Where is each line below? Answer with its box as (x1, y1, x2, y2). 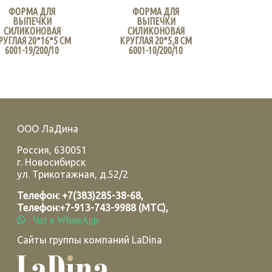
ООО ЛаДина (17, 123, 79, 134)
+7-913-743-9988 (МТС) (59, 202, 166, 213)
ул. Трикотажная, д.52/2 (17, 169, 129, 180)
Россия (17, 144, 50, 155)
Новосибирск (25, 157, 86, 168)
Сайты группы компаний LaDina (17, 234, 163, 245)
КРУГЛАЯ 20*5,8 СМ (120, 35, 192, 46)
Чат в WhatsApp (25, 215, 99, 225)
